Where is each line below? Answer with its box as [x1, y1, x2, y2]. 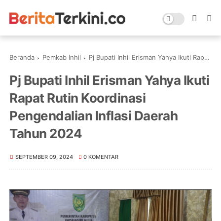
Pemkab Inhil [42, 53, 81, 61]
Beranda [9, 53, 35, 61]
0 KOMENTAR [83, 153, 119, 160]
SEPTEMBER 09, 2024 [15, 153, 73, 160]
